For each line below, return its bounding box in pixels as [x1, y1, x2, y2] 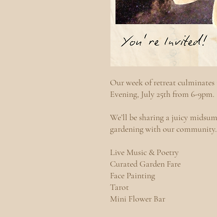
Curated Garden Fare [110, 158, 181, 169]
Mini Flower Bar [110, 193, 165, 204]
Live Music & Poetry [110, 147, 179, 157]
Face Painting [110, 170, 155, 181]
